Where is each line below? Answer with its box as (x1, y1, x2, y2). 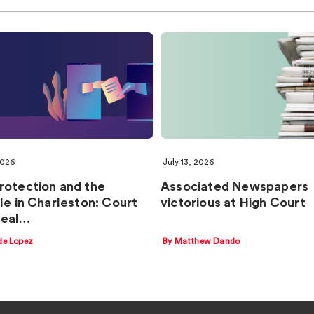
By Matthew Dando (163, 236, 240, 245)
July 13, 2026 (163, 158, 214, 167)
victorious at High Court (161, 196, 306, 210)
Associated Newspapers (161, 180, 309, 193)
